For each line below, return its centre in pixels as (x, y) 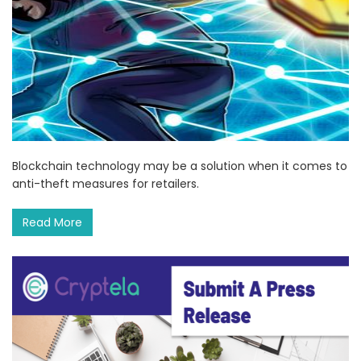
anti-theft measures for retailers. (106, 184)
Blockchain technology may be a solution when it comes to (180, 166)
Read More (52, 223)
